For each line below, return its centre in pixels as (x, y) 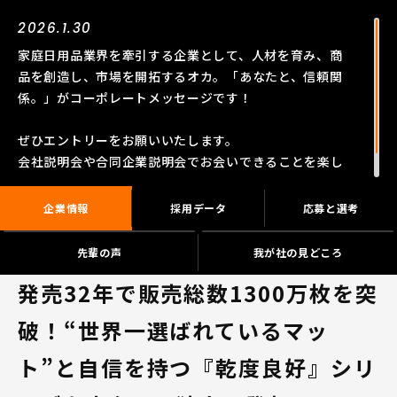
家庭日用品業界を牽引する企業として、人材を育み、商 (180, 54)
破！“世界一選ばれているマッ (173, 330)
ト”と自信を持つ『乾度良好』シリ (197, 367)
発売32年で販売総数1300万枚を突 (198, 292)
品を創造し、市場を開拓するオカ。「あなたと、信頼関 (180, 76)
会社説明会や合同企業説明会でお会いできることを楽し (181, 161)
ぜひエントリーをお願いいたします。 (128, 140)
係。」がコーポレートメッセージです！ (135, 97)
